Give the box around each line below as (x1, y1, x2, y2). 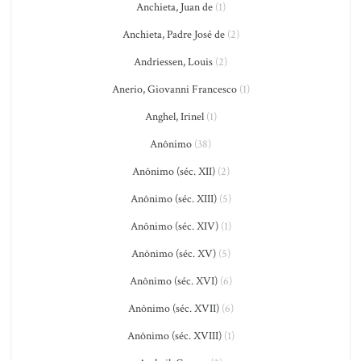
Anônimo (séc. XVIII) (127, 329, 222, 343)
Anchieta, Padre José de (122, 27, 225, 42)
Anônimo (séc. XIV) (130, 219, 218, 234)
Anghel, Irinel (144, 110, 204, 124)
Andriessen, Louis (134, 55, 213, 69)
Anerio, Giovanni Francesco (111, 82, 237, 97)
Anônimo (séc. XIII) (130, 192, 217, 206)
